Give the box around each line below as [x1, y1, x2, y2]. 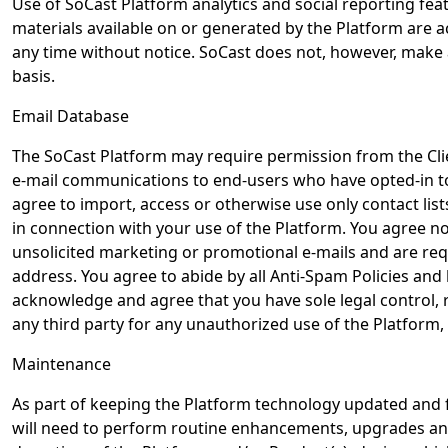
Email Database [12, 105, 129, 127]
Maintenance [12, 353, 111, 375]
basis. [12, 65, 55, 87]
